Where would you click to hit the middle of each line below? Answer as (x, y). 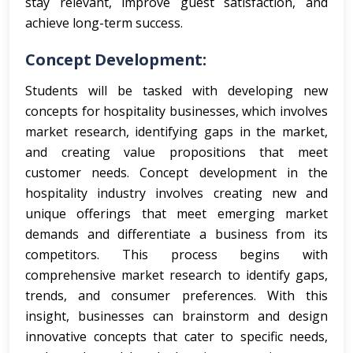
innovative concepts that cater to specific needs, (176, 336)
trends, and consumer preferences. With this (176, 295)
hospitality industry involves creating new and (176, 193)
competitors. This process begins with (176, 255)
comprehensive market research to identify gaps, (176, 275)
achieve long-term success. (104, 23)
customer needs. (83, 173)
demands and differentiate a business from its (176, 234)
